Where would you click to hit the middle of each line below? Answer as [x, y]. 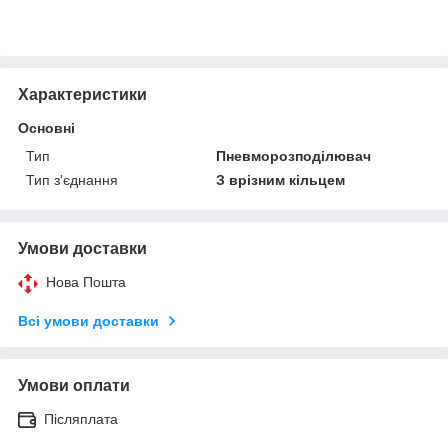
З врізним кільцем [281, 179]
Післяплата [81, 418]
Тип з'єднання [72, 179]
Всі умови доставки [88, 320]
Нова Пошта [86, 281]
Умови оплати [74, 385]
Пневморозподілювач [294, 155]
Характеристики [82, 94]
